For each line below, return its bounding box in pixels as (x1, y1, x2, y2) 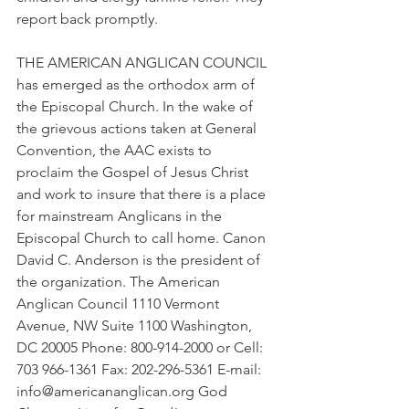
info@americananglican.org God (16, 383, 231, 400)
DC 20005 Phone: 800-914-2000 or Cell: (16, 339, 267, 356)
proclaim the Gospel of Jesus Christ (16, 163, 252, 181)
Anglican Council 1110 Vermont (16, 295, 223, 312)
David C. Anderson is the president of (16, 251, 264, 268)
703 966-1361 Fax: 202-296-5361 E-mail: (16, 361, 265, 378)
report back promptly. (16, 10, 158, 27)
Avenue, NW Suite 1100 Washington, (16, 317, 256, 334)
